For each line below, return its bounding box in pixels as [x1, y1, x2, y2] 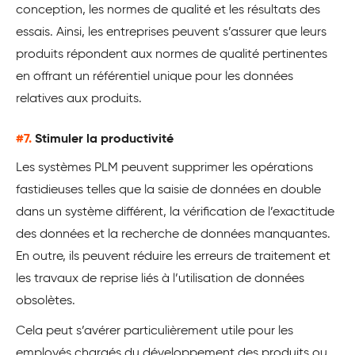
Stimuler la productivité [35, 133, 174, 147]
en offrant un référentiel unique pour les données [16, 71, 293, 84]
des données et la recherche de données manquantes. [16, 228, 330, 242]
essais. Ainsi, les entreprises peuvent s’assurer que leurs [16, 26, 326, 40]
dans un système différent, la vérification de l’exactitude [16, 206, 334, 219]
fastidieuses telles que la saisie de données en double [16, 184, 321, 197]
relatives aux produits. [16, 93, 142, 106]
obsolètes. [16, 295, 75, 308]
